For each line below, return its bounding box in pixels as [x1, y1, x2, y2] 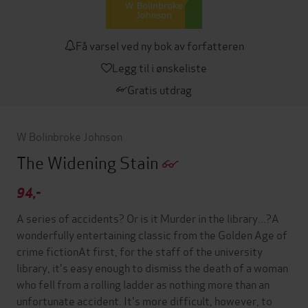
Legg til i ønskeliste [112, 59, 207, 75]
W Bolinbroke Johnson [16, 128, 122, 144]
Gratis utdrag [127, 81, 192, 97]
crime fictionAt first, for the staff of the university [16, 243, 263, 259]
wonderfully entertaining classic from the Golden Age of [16, 226, 287, 243]
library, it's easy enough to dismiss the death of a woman [16, 259, 288, 276]
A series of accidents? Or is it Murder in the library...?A [16, 210, 279, 226]
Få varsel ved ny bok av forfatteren [75, 37, 244, 53]
